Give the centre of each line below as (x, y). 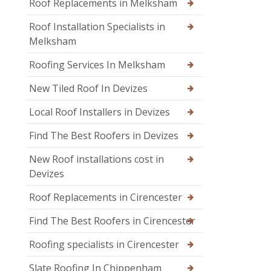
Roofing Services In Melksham (97, 65)
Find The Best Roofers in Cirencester (112, 221)
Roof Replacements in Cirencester (106, 198)
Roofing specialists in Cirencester (104, 245)
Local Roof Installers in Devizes (100, 112)
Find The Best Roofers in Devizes (104, 136)
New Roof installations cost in (96, 159)
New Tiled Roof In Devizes (88, 89)
